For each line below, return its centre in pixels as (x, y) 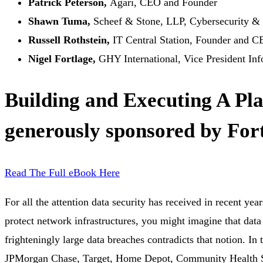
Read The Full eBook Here (62, 173)
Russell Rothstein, (70, 40)
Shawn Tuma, (61, 21)
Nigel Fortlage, (62, 59)
